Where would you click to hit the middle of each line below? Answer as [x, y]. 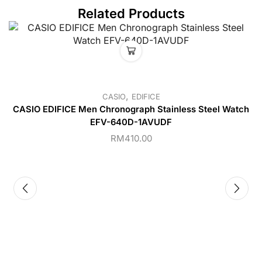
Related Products [131, 14]
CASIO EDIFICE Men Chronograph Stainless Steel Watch [131, 110]
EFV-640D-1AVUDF [131, 123]
